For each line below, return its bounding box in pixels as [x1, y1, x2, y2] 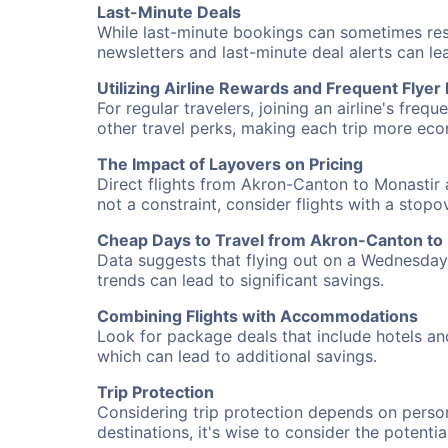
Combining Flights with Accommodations [97, 306, 418, 326]
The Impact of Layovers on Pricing [97, 154, 363, 174]
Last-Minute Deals [97, 2, 241, 22]
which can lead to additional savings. [97, 346, 377, 366]
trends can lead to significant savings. [97, 270, 384, 290]
